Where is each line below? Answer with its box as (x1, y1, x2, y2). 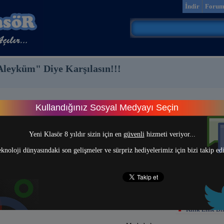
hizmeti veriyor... (144, 130, 195, 138)
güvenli (123, 130, 144, 138)
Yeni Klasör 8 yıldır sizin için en (28, 130, 123, 138)
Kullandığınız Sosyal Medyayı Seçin (35, 102, 178, 112)
